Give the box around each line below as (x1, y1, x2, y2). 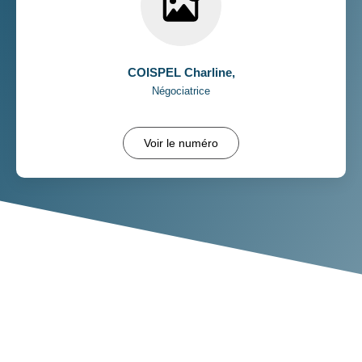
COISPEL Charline (127, 65, 232, 79)
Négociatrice (152, 84, 210, 97)
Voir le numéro (144, 136, 218, 149)
